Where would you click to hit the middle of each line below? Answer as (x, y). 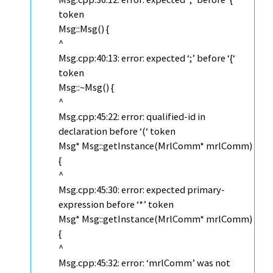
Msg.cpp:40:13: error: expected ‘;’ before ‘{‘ (147, 58)
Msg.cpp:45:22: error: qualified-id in (132, 117)
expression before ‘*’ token (116, 204)
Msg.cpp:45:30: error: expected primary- (142, 190)
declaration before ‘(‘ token (117, 131)
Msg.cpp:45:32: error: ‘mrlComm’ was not (144, 263)
